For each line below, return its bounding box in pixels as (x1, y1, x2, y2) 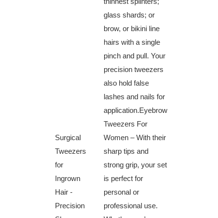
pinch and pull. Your (104, 52, 165, 60)
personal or (104, 188, 139, 197)
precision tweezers (104, 65, 163, 74)
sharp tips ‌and (104, 147, 148, 156)
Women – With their (104, 133, 166, 142)
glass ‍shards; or (104, 11, 155, 19)
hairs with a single (104, 38, 160, 47)
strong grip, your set (104, 161, 167, 169)
